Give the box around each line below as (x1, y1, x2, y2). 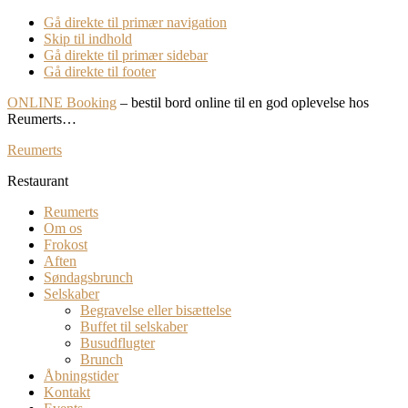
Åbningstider (44, 368, 118, 383)
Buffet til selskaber (80, 319, 188, 334)
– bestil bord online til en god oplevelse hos (117, 95, 369, 110)
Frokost (44, 237, 87, 252)
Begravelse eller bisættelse (80, 302, 231, 318)
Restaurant (7, 173, 68, 189)
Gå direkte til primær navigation (44, 15, 227, 30)
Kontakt (44, 384, 90, 400)
